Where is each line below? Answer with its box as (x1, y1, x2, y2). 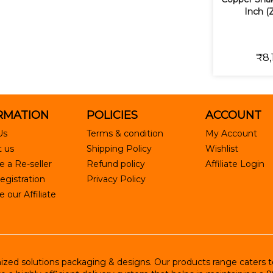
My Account (205, 128, 257, 140)
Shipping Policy (86, 143, 152, 155)
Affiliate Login (205, 158, 264, 170)
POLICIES (86, 108, 138, 122)
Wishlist (205, 143, 238, 155)
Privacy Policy (86, 174, 146, 185)
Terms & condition (86, 128, 163, 140)
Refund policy (86, 158, 145, 170)
